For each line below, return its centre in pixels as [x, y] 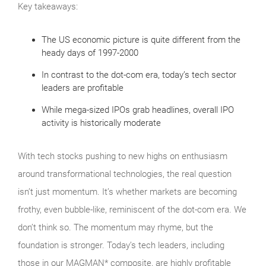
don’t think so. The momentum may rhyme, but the [115, 227]
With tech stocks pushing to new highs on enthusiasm [123, 156]
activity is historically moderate [101, 123]
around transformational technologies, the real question [125, 174]
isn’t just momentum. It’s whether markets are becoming [127, 191]
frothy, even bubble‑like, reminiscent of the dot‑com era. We [132, 209]
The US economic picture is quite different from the [141, 39]
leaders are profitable [83, 88]
